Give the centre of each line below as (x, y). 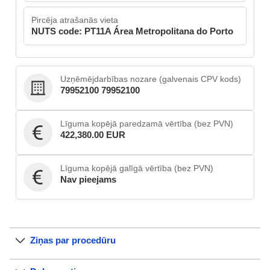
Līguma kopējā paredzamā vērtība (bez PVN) (147, 124)
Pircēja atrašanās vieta (75, 20)
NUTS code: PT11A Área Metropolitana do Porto (132, 31)
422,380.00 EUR (93, 135)
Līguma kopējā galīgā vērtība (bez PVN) (137, 168)
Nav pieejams (88, 180)
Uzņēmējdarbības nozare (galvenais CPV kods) (151, 79)
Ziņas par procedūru (73, 240)
